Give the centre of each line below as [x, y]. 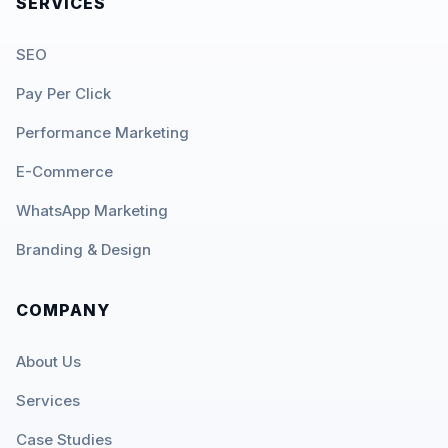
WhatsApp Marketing [92, 211]
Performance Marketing [102, 133]
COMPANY [63, 310]
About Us [48, 362]
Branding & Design [83, 250]
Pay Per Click [63, 94]
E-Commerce [64, 172]
